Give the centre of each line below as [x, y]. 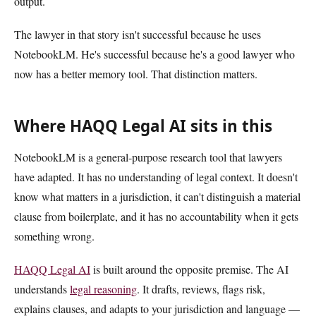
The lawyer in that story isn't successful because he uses [138, 34]
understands [42, 288]
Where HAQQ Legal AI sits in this [143, 126]
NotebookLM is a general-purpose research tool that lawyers [148, 157]
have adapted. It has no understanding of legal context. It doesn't [156, 176]
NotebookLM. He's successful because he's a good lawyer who [154, 54]
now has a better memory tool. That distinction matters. [136, 73]
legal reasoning [103, 288]
